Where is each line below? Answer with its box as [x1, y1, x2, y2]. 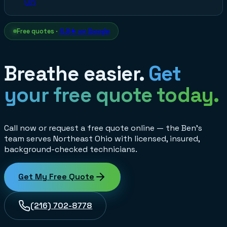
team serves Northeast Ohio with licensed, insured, [4, 133, 200, 144]
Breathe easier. [4, 61, 149, 87]
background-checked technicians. [4, 144, 137, 155]
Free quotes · [16, 27, 59, 36]
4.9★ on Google [59, 27, 109, 36]
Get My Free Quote [18, 171, 95, 182]
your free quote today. [4, 82, 219, 108]
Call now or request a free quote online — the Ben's [4, 123, 202, 134]
